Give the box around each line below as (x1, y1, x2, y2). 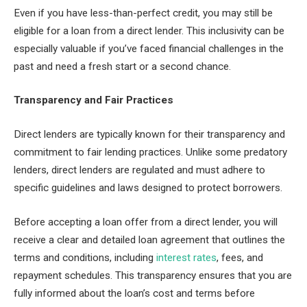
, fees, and (217, 251, 263, 264)
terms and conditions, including (14, 251, 156, 264)
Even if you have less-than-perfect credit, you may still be (14, 6, 273, 19)
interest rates (156, 251, 217, 264)
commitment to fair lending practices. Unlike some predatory (14, 145, 287, 158)
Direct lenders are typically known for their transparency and (14, 127, 285, 140)
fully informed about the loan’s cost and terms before (14, 286, 255, 299)
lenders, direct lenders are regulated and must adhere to (14, 163, 265, 176)
